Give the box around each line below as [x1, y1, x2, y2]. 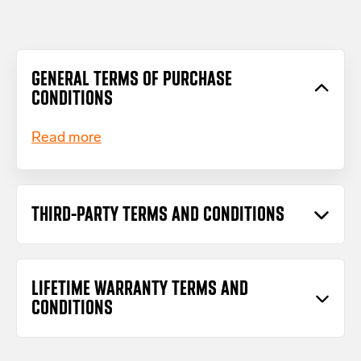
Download [31, 340, 96, 356]
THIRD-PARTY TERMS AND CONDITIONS [31, 203, 284, 226]
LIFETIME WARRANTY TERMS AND [31, 277, 248, 300]
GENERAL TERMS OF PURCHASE [31, 68, 232, 90]
